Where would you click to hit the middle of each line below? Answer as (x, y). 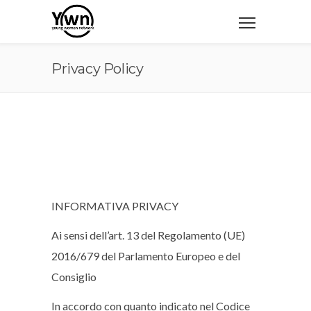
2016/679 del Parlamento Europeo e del (146, 256)
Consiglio (74, 277)
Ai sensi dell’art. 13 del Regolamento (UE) (148, 235)
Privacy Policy (98, 69)
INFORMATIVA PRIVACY (115, 206)
